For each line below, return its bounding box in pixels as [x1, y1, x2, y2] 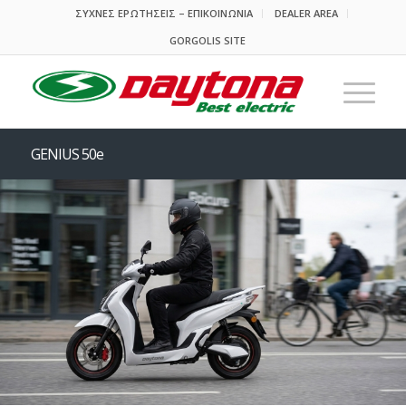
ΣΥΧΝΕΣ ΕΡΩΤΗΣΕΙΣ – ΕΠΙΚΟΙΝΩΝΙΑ [75, 6, 254, 20]
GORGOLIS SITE [169, 34, 246, 47]
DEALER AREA [275, 6, 339, 20]
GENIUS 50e [30, 144, 103, 164]
